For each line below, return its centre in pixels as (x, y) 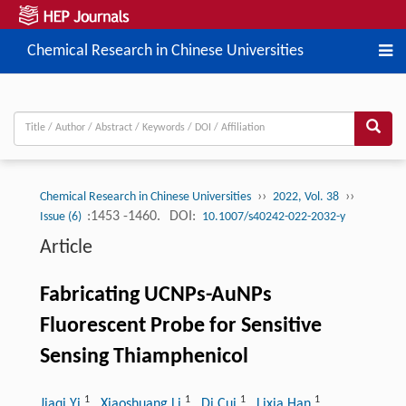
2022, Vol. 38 (305, 197)
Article (66, 247)
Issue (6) (62, 217)
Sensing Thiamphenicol (144, 357)
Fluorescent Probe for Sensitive (180, 326)
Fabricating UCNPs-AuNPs (155, 295)
